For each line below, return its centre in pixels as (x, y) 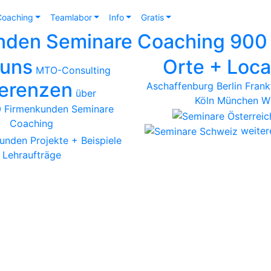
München (238, 100)
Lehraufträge (31, 155)
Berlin (229, 86)
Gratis (152, 17)
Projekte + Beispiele (76, 140)
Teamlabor (71, 17)
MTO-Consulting (73, 70)
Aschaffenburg (180, 86)
